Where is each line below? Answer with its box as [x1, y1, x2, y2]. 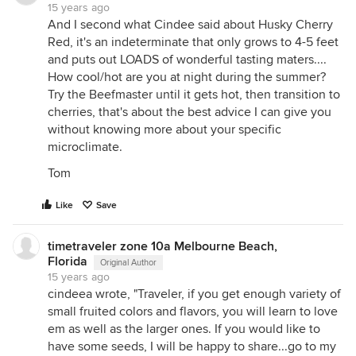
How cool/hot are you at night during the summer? [48, 68, 326, 85]
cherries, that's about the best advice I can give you [48, 103, 331, 120]
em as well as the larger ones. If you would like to [48, 320, 320, 337]
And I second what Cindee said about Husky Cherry [48, 16, 333, 33]
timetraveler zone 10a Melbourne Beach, [48, 238, 277, 254]
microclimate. [48, 138, 122, 155]
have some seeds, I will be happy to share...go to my [48, 338, 336, 354]
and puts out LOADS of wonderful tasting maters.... [48, 51, 327, 68]
